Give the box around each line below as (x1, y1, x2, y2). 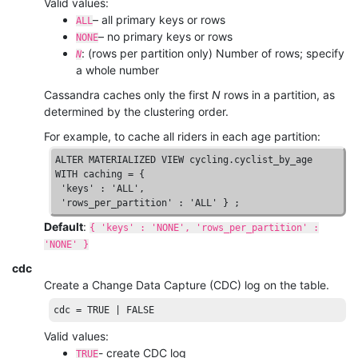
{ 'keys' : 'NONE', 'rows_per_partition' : (89, 222, 319, 234)
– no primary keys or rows (98, 30, 233, 44)
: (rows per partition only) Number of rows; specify (82, 46, 344, 61)
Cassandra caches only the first (44, 88, 212, 102)
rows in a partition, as (221, 88, 335, 102)
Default (44, 220, 83, 234)
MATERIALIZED (89, 154, 157, 166)
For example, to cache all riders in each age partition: (44, 129, 320, 144)
